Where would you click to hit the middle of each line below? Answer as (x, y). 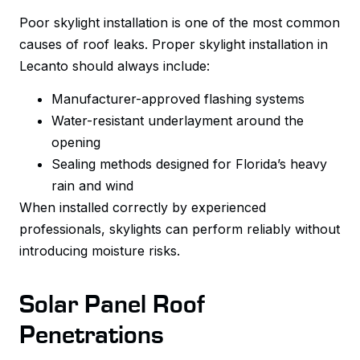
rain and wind (92, 186)
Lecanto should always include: (115, 65)
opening (76, 143)
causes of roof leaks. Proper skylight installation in (174, 44)
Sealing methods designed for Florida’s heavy (189, 164)
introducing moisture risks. (100, 251)
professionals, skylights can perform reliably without (180, 229)
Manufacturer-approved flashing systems (178, 99)
